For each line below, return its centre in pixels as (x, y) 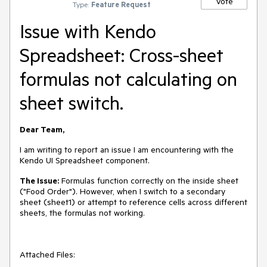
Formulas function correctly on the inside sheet (149, 181)
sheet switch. (72, 103)
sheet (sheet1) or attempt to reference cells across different (133, 202)
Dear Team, (42, 129)
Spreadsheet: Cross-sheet (122, 55)
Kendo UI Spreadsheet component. (85, 160)
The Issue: (39, 181)
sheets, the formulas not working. (82, 213)
